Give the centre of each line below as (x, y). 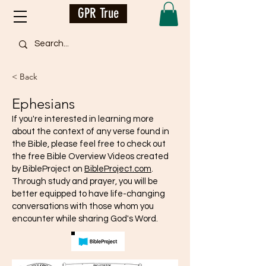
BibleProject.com (118, 169)
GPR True (98, 13)
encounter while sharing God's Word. (86, 218)
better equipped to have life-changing (88, 194)
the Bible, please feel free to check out (89, 144)
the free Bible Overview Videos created (90, 156)
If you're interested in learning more (83, 119)
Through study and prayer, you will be (85, 181)
